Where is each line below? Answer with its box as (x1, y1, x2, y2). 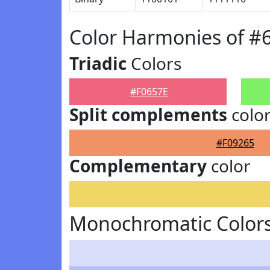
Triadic (69, 52, 127, 75)
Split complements (69, 103, 227, 126)
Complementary (69, 154, 207, 177)
